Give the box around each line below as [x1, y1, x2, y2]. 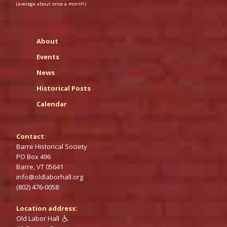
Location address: [16, 203, 78, 213]
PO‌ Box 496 [16, 152, 51, 161]
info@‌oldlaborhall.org [16, 172, 83, 181]
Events [36, 52, 59, 61]
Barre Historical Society [16, 141, 87, 151]
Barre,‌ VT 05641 [16, 162, 63, 171]
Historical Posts [36, 83, 91, 93]
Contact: [16, 131, 46, 141]
